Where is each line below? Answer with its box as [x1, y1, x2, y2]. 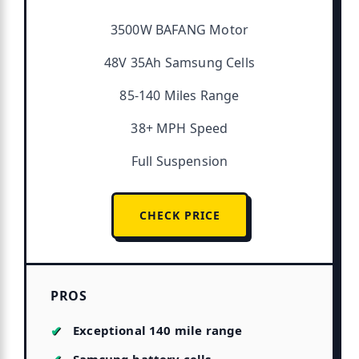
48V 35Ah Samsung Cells [104, 54, 255, 72]
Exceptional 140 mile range [73, 322, 243, 339]
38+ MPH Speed [131, 119, 228, 138]
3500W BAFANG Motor [110, 21, 249, 39]
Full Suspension [131, 152, 228, 171]
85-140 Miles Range [119, 87, 240, 105]
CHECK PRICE [139, 208, 220, 224]
